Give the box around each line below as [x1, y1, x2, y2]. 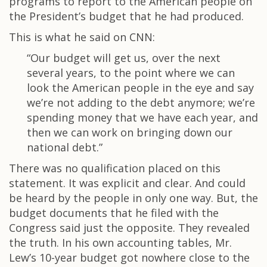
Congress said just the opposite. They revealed [9, 221, 250, 235]
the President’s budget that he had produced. [9, 9, 244, 23]
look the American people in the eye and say [27, 80, 254, 95]
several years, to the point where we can [27, 66, 235, 80]
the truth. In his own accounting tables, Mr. [9, 235, 232, 250]
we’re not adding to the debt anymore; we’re [27, 95, 255, 110]
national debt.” [27, 140, 103, 154]
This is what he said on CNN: [9, 30, 155, 44]
